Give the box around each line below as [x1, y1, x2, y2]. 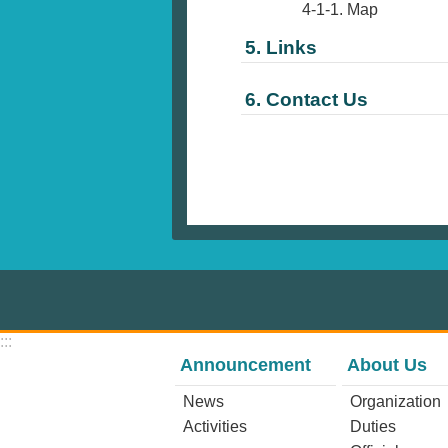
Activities [183, 418, 247, 436]
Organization [349, 393, 441, 411]
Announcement [180, 355, 311, 376]
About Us [346, 355, 427, 376]
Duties [349, 418, 396, 436]
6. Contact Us [245, 89, 368, 111]
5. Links [245, 37, 317, 59]
